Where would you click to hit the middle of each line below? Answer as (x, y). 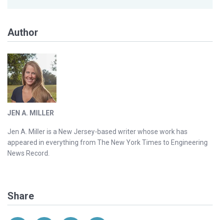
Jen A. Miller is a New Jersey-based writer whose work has (97, 132)
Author (23, 33)
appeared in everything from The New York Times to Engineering (108, 143)
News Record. (28, 153)
